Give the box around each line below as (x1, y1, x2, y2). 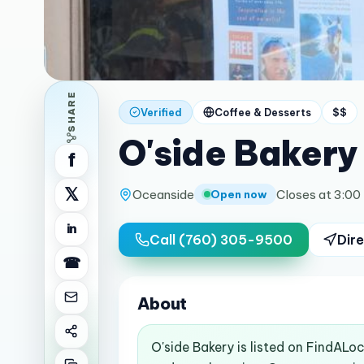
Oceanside (132, 186, 194, 202)
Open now (210, 188, 266, 201)
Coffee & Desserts (214, 106, 311, 119)
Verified (140, 106, 182, 119)
